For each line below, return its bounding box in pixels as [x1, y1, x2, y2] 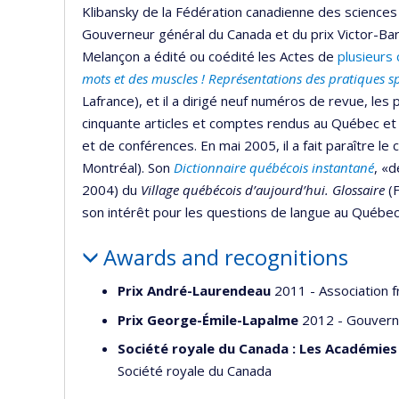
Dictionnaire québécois [174, 158, 308, 176]
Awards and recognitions [102, 241, 348, 272]
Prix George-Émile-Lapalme [118, 310, 298, 329]
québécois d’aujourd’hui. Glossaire [179, 180, 385, 199]
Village [137, 180, 179, 199]
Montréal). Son [82, 158, 174, 176]
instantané [308, 158, 374, 176]
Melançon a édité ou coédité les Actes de [82, 46, 338, 65]
